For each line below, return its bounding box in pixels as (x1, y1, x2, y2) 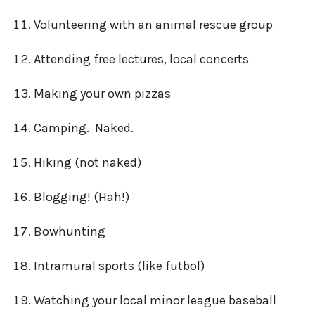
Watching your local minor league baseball (33, 292, 276, 308)
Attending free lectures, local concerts (33, 51, 249, 67)
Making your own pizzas (33, 85, 171, 101)
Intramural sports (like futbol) (33, 257, 205, 274)
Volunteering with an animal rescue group (33, 16, 273, 32)
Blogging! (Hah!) (33, 188, 129, 205)
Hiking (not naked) (33, 154, 141, 170)
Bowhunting (33, 223, 105, 239)
